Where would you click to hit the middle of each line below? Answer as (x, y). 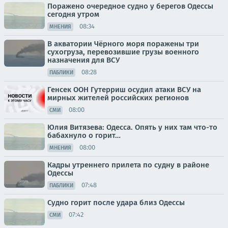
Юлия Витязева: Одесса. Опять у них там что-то (132, 127)
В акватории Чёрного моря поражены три (123, 44)
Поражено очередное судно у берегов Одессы (130, 6)
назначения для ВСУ (83, 60)
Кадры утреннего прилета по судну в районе (128, 165)
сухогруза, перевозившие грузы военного (123, 52)
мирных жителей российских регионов (118, 97)
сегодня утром (73, 14)
